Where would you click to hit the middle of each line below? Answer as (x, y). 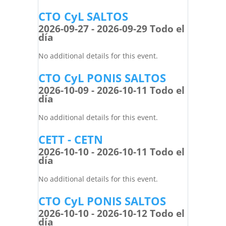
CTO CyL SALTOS (83, 16)
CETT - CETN (70, 139)
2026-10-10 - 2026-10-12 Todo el (111, 213)
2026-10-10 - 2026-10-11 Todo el (111, 152)
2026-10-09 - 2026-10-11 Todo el (111, 90)
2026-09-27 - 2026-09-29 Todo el (111, 29)
